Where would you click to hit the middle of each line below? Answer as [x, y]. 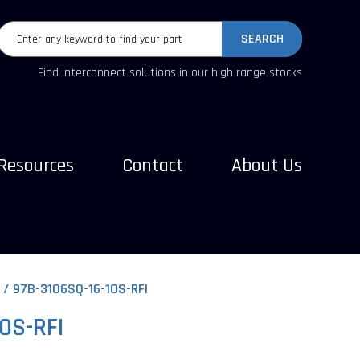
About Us [267, 166]
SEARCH [262, 39]
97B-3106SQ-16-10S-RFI [80, 289]
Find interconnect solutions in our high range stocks [170, 73]
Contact [153, 166]
